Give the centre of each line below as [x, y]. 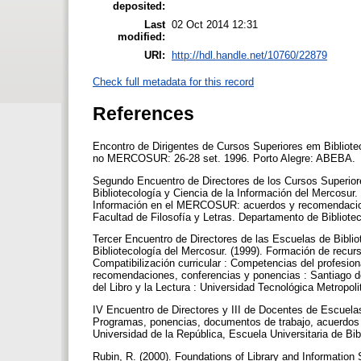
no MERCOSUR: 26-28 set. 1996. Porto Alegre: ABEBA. [226, 158]
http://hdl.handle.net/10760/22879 [249, 55]
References [143, 113]
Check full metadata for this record [173, 81]
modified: [141, 36]
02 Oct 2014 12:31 [215, 24]
